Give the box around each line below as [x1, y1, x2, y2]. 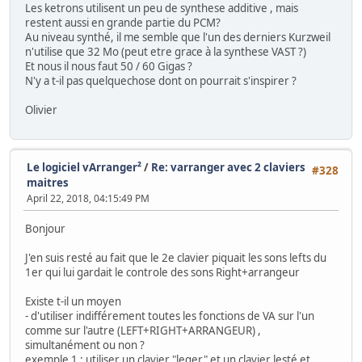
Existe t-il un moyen [25, 294, 121, 309]
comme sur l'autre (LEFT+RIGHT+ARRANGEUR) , [25, 323, 261, 339]
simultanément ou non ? [25, 338, 145, 353]
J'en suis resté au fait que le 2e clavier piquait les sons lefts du [25, 250, 326, 266]
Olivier [25, 103, 57, 118]
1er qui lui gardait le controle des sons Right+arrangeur [25, 265, 300, 280]
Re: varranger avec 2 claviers [151, 159, 305, 175]
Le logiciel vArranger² [27, 159, 141, 175]
